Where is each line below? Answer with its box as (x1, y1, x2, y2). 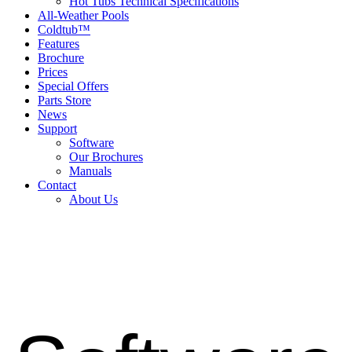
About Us (69, 192, 118, 206)
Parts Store (38, 93, 91, 107)
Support (38, 121, 77, 135)
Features (38, 36, 79, 50)
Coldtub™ (38, 22, 90, 36)
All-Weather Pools (38, 8, 129, 22)
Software (69, 135, 114, 149)
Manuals (69, 163, 112, 178)
